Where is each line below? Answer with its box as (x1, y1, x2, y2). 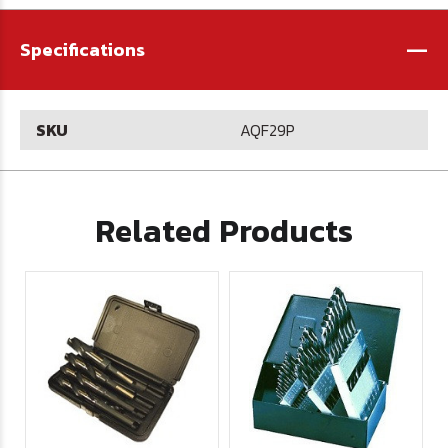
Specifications (20, 36, 145, 64)
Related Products (94, 207, 354, 256)
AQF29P (240, 118, 295, 143)
